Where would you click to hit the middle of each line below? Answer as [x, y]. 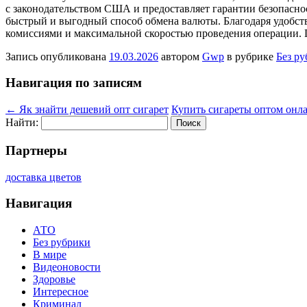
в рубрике [250, 56]
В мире [50, 255]
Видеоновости [67, 267]
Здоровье [54, 279]
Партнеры [36, 150]
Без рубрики [62, 242]
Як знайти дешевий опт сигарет [93, 110]
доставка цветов [44, 177]
